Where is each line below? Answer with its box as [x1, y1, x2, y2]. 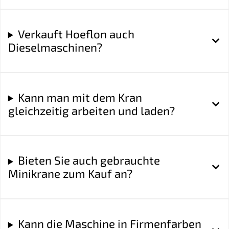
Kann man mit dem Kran [17, 90, 142, 104]
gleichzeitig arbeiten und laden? [8, 103, 175, 118]
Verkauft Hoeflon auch [17, 27, 134, 41]
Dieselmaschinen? [8, 40, 102, 54]
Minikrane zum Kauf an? [8, 167, 132, 181]
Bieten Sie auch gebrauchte [17, 153, 160, 168]
